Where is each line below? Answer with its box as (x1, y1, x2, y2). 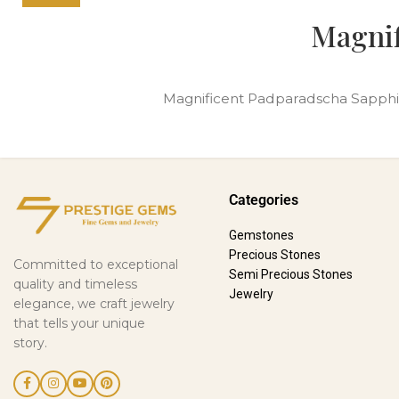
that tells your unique (13, 314, 145, 331)
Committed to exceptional (13, 256, 178, 273)
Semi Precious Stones (229, 266, 354, 281)
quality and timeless (13, 275, 137, 292)
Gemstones (229, 227, 295, 242)
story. (13, 334, 47, 351)
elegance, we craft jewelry (13, 295, 175, 312)
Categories (229, 191, 299, 208)
